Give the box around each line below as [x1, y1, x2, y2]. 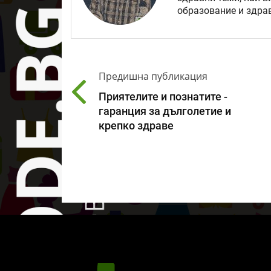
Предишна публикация [99, 70, 207, 83]
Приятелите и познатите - [99, 91, 227, 103]
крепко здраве [99, 120, 174, 132]
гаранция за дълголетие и [99, 105, 231, 118]
